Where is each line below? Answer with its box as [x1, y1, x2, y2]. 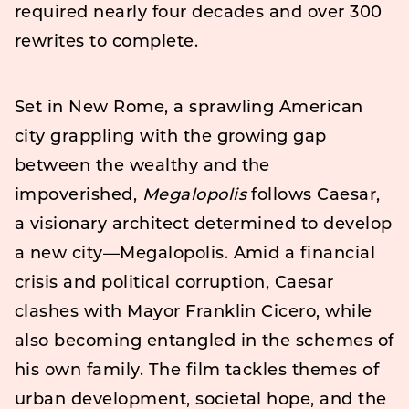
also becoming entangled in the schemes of [15, 332, 394, 351]
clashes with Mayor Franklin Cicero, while [15, 303, 372, 321]
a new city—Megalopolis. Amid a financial [15, 245, 376, 263]
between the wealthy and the [15, 157, 270, 175]
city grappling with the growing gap [15, 128, 327, 146]
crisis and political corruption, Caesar [15, 274, 334, 292]
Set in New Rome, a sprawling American [15, 99, 363, 117]
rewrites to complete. [15, 33, 199, 51]
